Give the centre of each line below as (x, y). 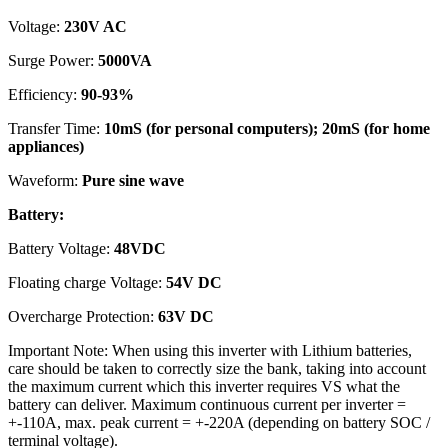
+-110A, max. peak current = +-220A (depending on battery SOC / (219, 422)
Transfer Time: (56, 128)
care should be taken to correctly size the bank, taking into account (217, 368)
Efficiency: (44, 94)
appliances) (46, 146)
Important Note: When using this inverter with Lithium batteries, (210, 350)
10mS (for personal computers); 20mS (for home (267, 128)
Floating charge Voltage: (87, 282)
